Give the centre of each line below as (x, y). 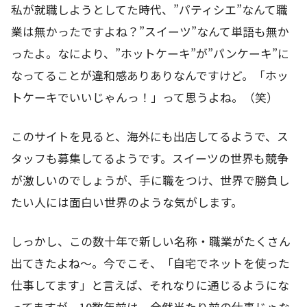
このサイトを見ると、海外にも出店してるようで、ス (150, 137)
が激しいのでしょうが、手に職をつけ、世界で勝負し (150, 181)
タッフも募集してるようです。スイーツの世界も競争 (150, 159)
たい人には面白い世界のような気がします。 (127, 202)
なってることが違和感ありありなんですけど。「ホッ (150, 76)
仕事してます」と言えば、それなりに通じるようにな (150, 285)
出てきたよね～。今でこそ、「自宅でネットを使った (150, 263)
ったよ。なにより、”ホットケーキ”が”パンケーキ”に (150, 54)
